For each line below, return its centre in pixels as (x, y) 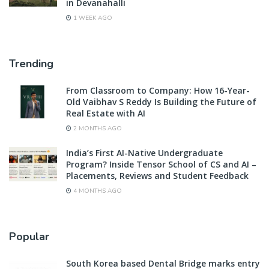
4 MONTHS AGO (97, 191)
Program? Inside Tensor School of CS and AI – (161, 164)
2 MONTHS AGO (97, 128)
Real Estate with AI (106, 113)
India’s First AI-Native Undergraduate (144, 153)
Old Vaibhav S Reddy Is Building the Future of (161, 101)
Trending (31, 63)
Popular (29, 236)
